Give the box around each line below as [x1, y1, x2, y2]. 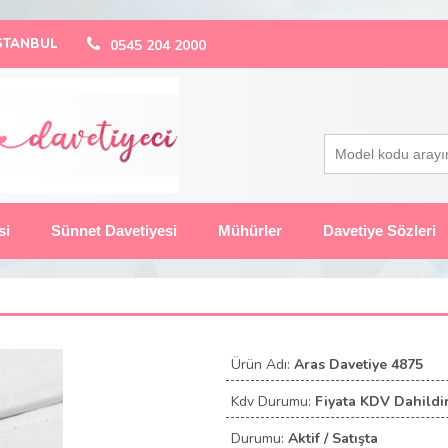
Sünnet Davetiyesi [51, 222, 177, 239]
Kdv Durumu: [231, 392, 315, 411]
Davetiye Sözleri [323, 222, 436, 239]
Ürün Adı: [231, 355, 294, 374]
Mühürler [218, 222, 282, 239]
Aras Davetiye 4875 [294, 355, 423, 374]
